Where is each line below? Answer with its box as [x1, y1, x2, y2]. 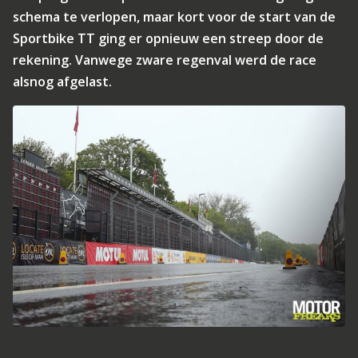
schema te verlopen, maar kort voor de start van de [13, 8, 336, 26]
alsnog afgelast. [13, 73, 112, 90]
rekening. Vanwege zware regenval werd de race [13, 51, 316, 69]
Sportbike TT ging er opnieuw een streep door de [13, 30, 324, 47]
